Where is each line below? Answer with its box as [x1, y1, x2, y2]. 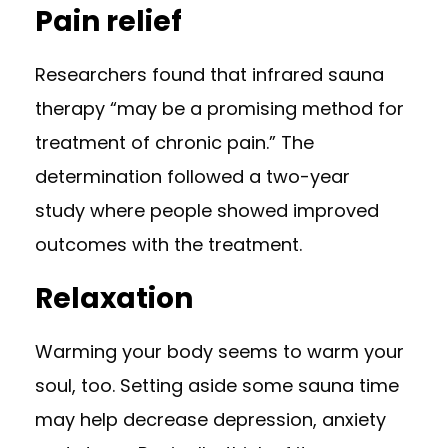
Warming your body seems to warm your [35, 339, 404, 364]
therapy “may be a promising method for [35, 96, 404, 121]
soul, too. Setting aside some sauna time [35, 373, 399, 398]
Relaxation [35, 279, 193, 318]
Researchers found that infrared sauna [35, 62, 384, 87]
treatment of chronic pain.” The [35, 130, 314, 155]
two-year [266, 164, 350, 189]
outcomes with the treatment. [35, 232, 302, 257]
